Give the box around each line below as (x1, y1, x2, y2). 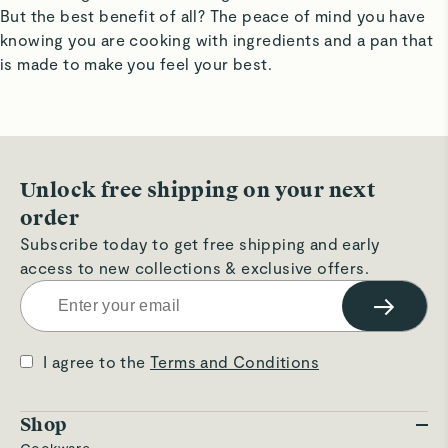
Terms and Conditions (150, 352, 320, 372)
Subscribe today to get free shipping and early (20, 234, 381, 254)
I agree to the (43, 352, 151, 372)
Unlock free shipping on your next (20, 177, 377, 204)
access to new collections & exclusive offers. (20, 258, 369, 278)
